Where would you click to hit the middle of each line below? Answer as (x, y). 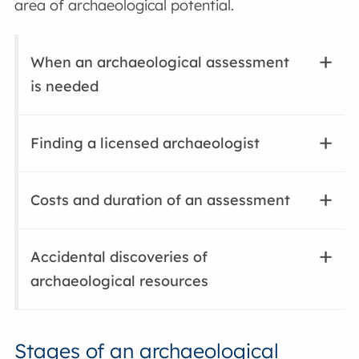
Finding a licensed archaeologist (145, 143)
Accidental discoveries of (119, 257)
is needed (65, 87)
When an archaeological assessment (160, 63)
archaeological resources (120, 281)
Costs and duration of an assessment (161, 200)
